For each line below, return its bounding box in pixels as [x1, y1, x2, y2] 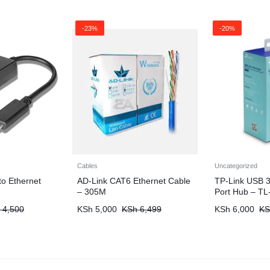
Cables [77, 162, 98, 169]
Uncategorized [215, 162, 257, 169]
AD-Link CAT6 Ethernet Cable [77, 176, 190, 186]
